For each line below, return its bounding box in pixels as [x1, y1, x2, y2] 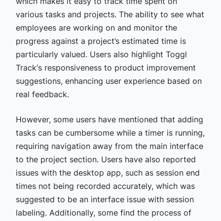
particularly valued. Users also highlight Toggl [15, 49, 187, 59]
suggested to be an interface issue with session [15, 194, 194, 204]
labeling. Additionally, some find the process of [15, 207, 191, 218]
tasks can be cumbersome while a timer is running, [15, 127, 205, 138]
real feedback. [15, 89, 69, 99]
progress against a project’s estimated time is [15, 36, 186, 46]
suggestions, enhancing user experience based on [15, 75, 202, 86]
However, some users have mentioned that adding [15, 114, 203, 124]
